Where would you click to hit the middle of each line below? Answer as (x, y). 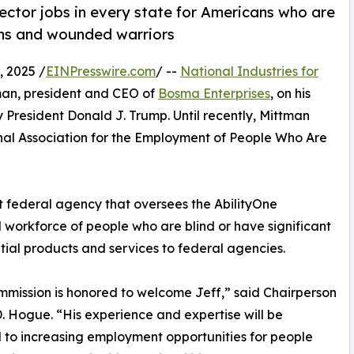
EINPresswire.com (101, 72)
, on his (290, 94)
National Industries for (249, 72)
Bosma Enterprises (214, 94)
